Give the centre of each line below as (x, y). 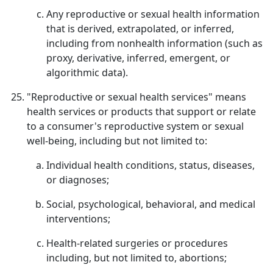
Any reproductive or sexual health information (153, 14)
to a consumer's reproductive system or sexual (135, 126)
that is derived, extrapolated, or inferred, (140, 29)
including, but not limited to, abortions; (136, 258)
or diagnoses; (78, 180)
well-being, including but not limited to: (117, 141)
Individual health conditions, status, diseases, (151, 165)
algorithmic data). (87, 73)
